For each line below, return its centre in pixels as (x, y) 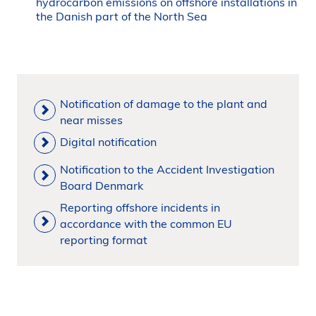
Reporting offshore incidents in (140, 207)
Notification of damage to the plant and (163, 104)
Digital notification (108, 142)
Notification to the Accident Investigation (167, 169)
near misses (91, 120)
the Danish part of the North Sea (122, 16)
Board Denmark (101, 185)
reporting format (103, 239)
